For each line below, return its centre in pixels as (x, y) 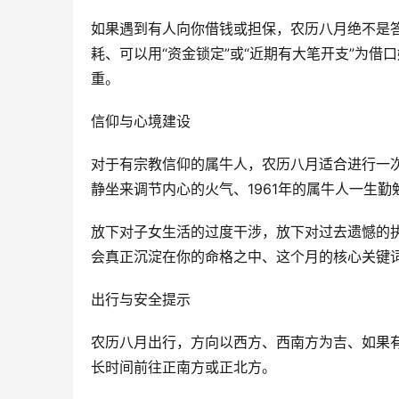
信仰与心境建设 (141, 121)
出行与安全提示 (141, 299)
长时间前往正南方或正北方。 (183, 367)
